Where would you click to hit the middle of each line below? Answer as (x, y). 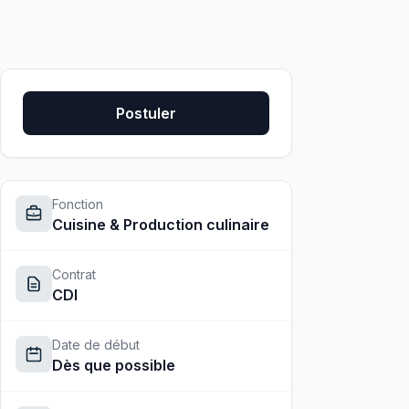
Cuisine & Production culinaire (161, 225)
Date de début (96, 345)
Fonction (78, 204)
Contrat (74, 274)
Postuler (146, 113)
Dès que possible (114, 365)
